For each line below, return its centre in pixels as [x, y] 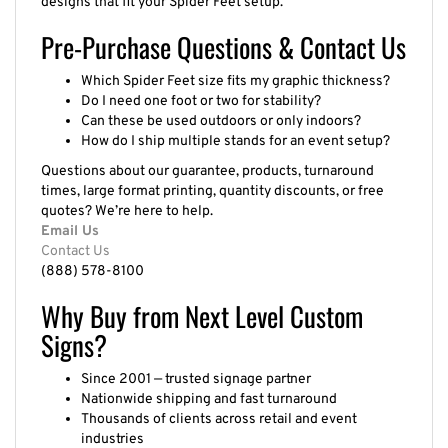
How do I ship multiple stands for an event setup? [235, 131]
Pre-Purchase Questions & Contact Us [223, 36]
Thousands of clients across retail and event [219, 409]
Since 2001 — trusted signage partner [196, 369]
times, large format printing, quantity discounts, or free [212, 181]
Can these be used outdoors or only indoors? [221, 111]
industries [112, 429]
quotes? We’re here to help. [127, 201]
